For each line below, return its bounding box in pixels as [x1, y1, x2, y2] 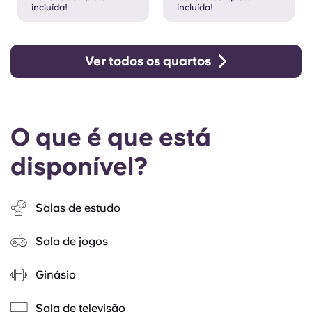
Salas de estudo [36, 201, 120, 215]
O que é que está [10, 122, 211, 151]
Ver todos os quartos [85, 53, 211, 68]
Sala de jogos [36, 235, 108, 249]
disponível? [10, 151, 148, 180]
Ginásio [36, 268, 76, 282]
